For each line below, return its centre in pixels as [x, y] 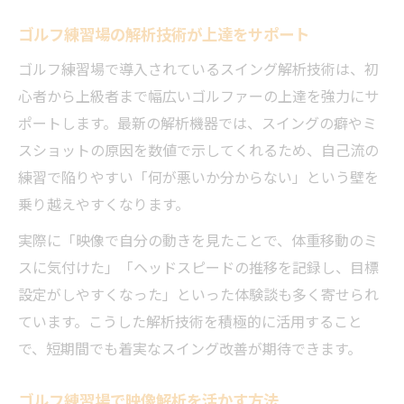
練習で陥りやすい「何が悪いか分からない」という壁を [198, 177]
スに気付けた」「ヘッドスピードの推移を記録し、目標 [198, 267]
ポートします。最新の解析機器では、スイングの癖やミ [197, 123]
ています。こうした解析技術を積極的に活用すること [190, 321]
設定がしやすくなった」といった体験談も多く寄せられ [198, 294]
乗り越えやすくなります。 [104, 204]
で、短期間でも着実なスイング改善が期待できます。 [190, 348]
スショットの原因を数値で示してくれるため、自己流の [198, 150]
